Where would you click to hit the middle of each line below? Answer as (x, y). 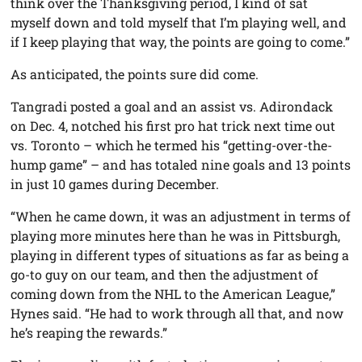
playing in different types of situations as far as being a (180, 255)
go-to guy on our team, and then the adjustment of (165, 275)
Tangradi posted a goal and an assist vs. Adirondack (172, 107)
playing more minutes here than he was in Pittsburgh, (176, 236)
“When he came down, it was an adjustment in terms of (181, 217)
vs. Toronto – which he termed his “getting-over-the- (172, 145)
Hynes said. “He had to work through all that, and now (177, 314)
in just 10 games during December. (115, 184)
